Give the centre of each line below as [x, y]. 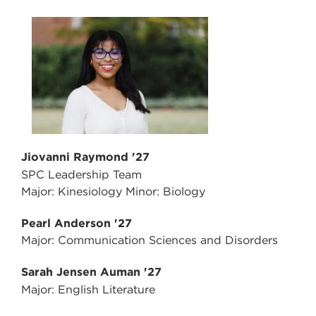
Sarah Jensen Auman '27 [91, 272]
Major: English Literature [88, 290]
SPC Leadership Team [81, 175]
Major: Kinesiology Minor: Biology [113, 192]
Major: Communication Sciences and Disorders [150, 241]
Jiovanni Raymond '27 [85, 157]
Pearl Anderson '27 [77, 224]
